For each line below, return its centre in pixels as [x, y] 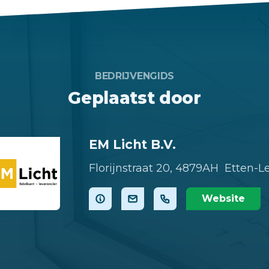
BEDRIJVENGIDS [134, 76]
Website [223, 198]
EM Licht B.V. [132, 145]
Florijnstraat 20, [131, 168]
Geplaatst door [134, 98]
